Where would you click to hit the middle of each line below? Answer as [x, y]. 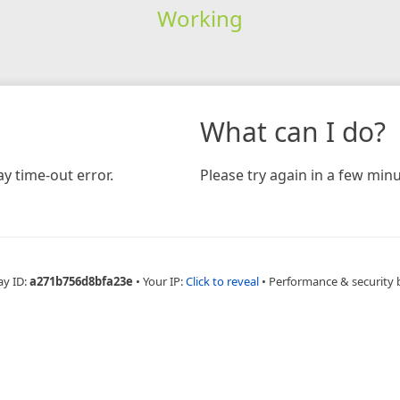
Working [200, 18]
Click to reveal [222, 281]
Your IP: [164, 281]
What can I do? [293, 131]
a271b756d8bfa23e [81, 281]
